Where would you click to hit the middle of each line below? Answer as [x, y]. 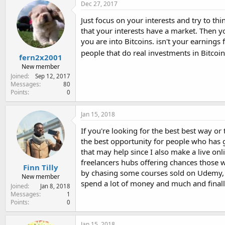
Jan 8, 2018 [55, 186]
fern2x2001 [40, 57]
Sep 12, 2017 [53, 76]
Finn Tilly [40, 167]
